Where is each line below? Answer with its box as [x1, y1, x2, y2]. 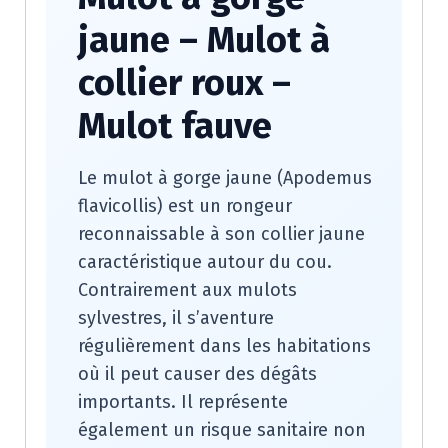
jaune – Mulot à [78, 18, 330, 62]
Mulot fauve [78, 104, 272, 148]
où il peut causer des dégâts [78, 363, 317, 385]
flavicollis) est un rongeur [78, 195, 292, 217]
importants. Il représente [78, 391, 288, 413]
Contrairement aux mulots [78, 279, 297, 301]
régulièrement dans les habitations [78, 335, 371, 357]
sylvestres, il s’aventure [78, 307, 274, 329]
